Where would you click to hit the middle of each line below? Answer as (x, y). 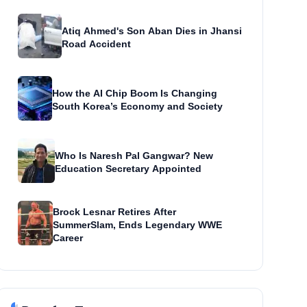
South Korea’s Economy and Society (138, 107)
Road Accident (96, 44)
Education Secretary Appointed (128, 169)
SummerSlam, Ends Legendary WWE (138, 224)
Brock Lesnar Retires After (115, 211)
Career (68, 237)
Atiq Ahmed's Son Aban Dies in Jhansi (151, 31)
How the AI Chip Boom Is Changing (135, 94)
